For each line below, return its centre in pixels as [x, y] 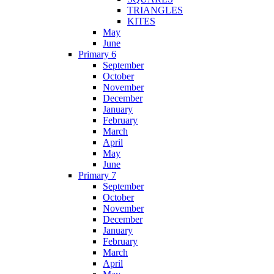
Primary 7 [97, 176]
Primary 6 [97, 54]
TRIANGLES [155, 10]
